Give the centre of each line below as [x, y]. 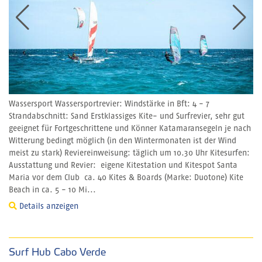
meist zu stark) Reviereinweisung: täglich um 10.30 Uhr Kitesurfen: [129, 154]
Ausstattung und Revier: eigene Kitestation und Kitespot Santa [123, 166]
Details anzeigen [48, 207]
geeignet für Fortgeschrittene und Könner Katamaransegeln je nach [130, 129]
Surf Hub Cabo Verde [57, 252]
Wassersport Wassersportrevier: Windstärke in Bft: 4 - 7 [109, 104]
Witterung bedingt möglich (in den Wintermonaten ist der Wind [123, 141]
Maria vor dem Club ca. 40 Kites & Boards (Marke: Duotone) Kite [126, 178]
